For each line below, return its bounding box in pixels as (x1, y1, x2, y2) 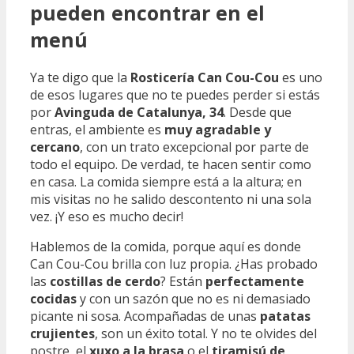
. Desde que (224, 104, 292, 122)
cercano (30, 138, 80, 156)
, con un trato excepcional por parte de (80, 138, 309, 156)
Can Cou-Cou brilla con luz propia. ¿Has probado (30, 255, 318, 273)
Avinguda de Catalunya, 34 (55, 104, 224, 122)
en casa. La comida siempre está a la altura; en (30, 173, 302, 191)
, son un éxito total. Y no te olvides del (95, 325, 317, 343)
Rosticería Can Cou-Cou (130, 69, 279, 87)
